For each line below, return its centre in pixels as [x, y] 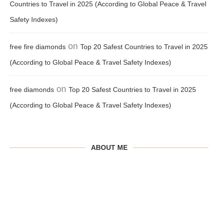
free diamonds [32, 90]
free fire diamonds [38, 47]
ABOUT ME [109, 148]
